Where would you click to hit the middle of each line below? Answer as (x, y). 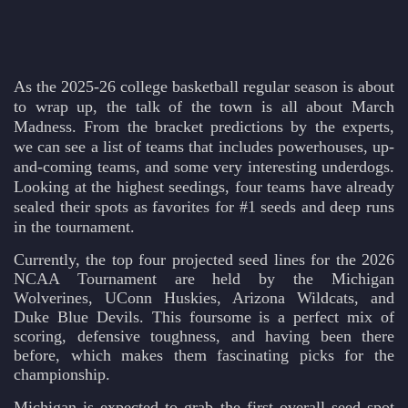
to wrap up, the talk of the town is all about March (204, 107)
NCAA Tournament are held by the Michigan (204, 279)
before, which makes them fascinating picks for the (204, 356)
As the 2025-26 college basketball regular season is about (204, 87)
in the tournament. (74, 227)
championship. (62, 375)
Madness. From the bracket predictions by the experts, (204, 127)
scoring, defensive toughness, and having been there (204, 337)
